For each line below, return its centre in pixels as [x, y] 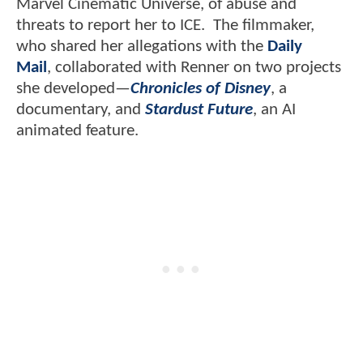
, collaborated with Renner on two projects [194, 67]
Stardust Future [199, 109]
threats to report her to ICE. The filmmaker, [165, 25]
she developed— [73, 88]
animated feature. [77, 130]
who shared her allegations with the [142, 46]
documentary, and [81, 109]
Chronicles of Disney [201, 88]
